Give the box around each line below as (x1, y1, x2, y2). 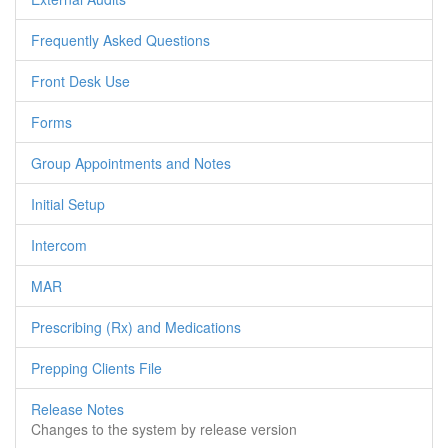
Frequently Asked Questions (31, 30, 210, 50)
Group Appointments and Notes (31, 153, 231, 173)
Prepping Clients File (31, 358, 162, 378)
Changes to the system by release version (31, 419, 297, 439)
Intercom (31, 235, 87, 255)
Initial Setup (31, 194, 105, 214)
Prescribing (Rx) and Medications (31, 317, 241, 337)
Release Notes (31, 399, 124, 419)
